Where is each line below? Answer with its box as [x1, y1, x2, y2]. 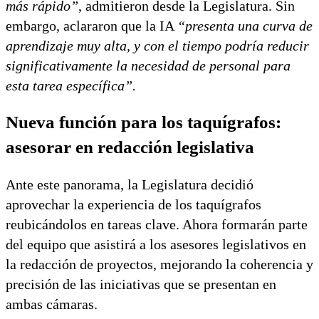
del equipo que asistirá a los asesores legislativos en [6, 236, 306, 253]
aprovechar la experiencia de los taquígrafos [6, 197, 261, 213]
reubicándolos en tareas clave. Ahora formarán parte [6, 216, 308, 233]
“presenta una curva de [177, 17, 313, 33]
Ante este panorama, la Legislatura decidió [6, 177, 253, 193]
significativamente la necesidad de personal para [6, 57, 291, 73]
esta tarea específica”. [6, 77, 136, 93]
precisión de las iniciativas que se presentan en [6, 276, 276, 293]
